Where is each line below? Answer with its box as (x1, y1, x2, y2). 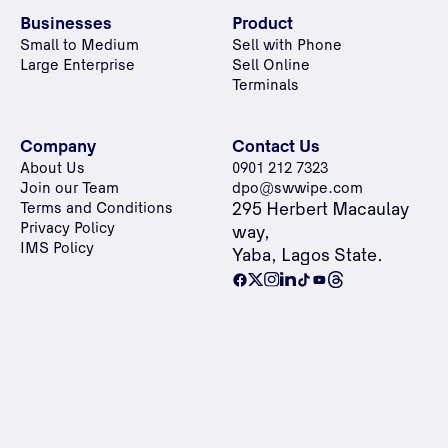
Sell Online (231, 60, 310, 74)
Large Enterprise (19, 60, 135, 74)
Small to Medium (19, 40, 139, 54)
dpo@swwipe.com (231, 182, 363, 196)
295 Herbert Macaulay (231, 202, 409, 219)
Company (19, 139, 96, 156)
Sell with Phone (231, 40, 342, 54)
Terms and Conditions (19, 202, 173, 216)
